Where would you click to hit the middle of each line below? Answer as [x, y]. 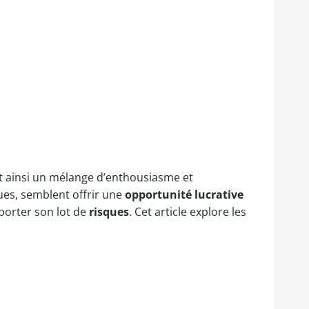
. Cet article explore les [188, 212]
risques [109, 212]
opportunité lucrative [184, 195]
